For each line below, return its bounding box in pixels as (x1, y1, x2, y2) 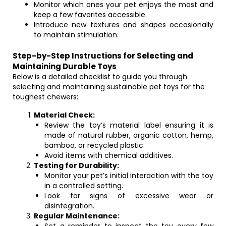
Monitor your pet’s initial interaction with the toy (44, 171, 213, 181)
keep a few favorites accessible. (34, 10, 147, 20)
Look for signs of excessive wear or (44, 191, 213, 201)
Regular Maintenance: (34, 211, 120, 221)
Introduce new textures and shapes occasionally (34, 20, 213, 30)
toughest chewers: (13, 92, 78, 102)
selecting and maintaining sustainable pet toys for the (13, 82, 205, 92)
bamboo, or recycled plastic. (44, 140, 145, 150)
